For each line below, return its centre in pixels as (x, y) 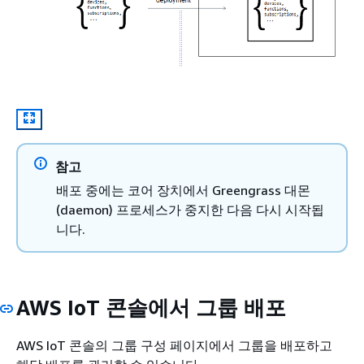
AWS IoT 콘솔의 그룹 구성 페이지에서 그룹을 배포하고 (174, 346)
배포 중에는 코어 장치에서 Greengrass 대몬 (183, 190)
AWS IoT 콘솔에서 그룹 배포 (151, 307)
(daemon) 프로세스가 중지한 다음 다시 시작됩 (190, 209)
